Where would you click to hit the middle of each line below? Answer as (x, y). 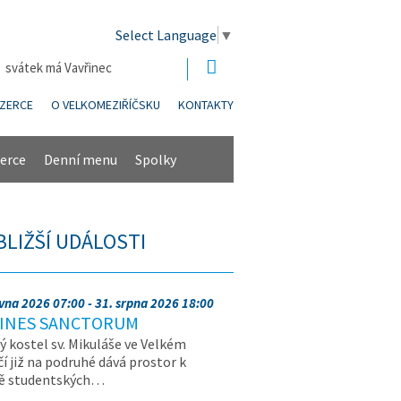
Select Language (166, 35)
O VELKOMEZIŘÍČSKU (106, 105)
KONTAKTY (206, 105)
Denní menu (81, 159)
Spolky (156, 159)
